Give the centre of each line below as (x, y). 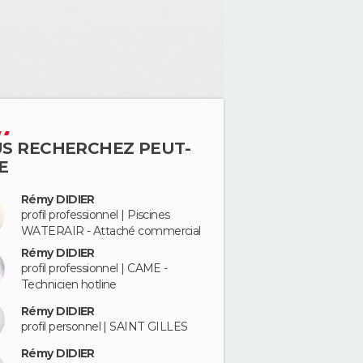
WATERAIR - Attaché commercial (111, 231)
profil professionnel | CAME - (94, 268)
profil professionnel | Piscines (96, 215)
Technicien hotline (69, 284)
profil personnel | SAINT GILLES (105, 327)
